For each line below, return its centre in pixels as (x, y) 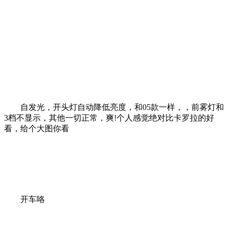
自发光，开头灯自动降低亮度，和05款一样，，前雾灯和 (114, 107)
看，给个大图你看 (37, 128)
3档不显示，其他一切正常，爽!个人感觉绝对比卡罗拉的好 (109, 118)
